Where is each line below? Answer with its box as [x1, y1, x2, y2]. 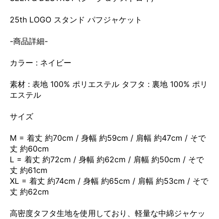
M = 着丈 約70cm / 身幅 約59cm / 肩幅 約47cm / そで [10, 132, 206, 143]
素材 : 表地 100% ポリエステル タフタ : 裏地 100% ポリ [10, 79, 208, 89]
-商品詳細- [10, 36, 48, 46]
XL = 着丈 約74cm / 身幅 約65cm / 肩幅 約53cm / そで [10, 175, 208, 186]
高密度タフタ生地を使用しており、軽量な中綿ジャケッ [10, 208, 205, 218]
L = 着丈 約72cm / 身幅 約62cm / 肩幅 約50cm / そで [10, 154, 204, 164]
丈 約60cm [10, 143, 49, 153]
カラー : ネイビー [10, 57, 71, 67]
